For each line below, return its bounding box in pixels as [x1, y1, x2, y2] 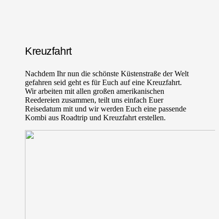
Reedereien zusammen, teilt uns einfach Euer [25, 96, 164, 105]
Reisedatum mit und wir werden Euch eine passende [25, 105, 187, 113]
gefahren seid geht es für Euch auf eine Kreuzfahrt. [25, 78, 182, 87]
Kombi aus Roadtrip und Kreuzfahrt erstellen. [25, 113, 166, 122]
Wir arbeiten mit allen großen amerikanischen [25, 87, 165, 96]
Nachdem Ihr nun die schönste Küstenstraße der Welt [25, 69, 189, 78]
